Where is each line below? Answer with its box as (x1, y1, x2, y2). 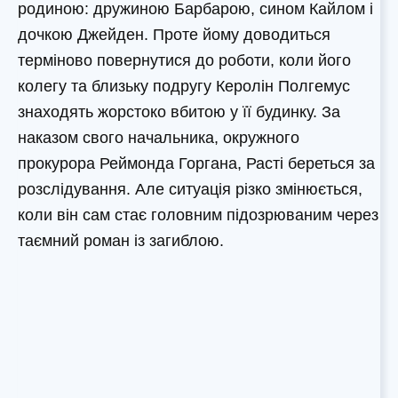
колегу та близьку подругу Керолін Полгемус (18, 76, 350, 95)
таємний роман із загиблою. (18, 231, 224, 250)
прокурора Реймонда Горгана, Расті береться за (18, 154, 375, 172)
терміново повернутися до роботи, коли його (18, 51, 351, 69)
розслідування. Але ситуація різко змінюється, (18, 179, 362, 198)
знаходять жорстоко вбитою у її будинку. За (18, 102, 340, 121)
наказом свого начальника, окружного (18, 128, 299, 147)
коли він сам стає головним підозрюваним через (18, 205, 378, 224)
